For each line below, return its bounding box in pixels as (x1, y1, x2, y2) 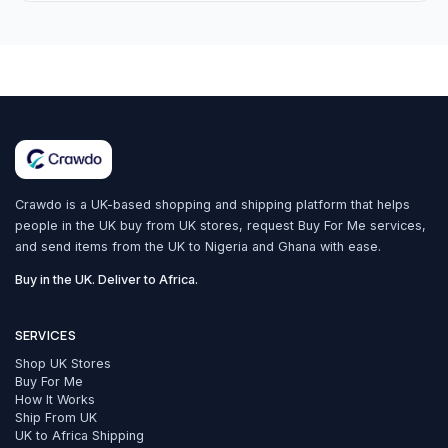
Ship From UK (14, 409, 97, 425)
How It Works (14, 391, 95, 407)
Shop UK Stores (14, 355, 111, 371)
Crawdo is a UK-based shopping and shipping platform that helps (14, 196, 410, 212)
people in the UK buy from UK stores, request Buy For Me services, (14, 217, 426, 233)
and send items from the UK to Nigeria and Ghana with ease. (14, 238, 381, 254)
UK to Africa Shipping (14, 427, 144, 443)
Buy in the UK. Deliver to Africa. (14, 272, 198, 288)
